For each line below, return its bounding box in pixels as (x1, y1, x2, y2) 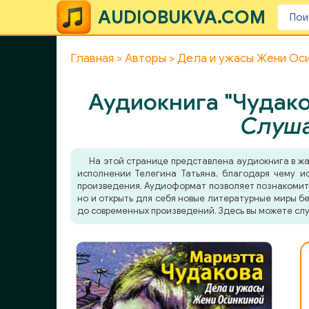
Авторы (125, 51, 166, 66)
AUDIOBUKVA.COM (98, 6, 266, 28)
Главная (70, 51, 114, 66)
